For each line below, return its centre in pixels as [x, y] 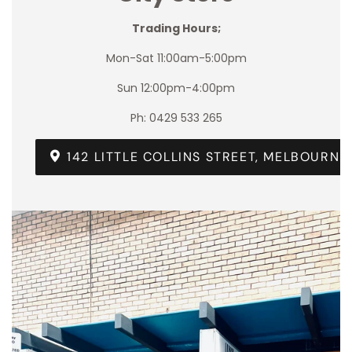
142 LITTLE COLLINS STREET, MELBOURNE [205, 157]
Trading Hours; [176, 29]
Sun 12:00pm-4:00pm [176, 88]
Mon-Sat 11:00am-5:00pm [176, 59]
